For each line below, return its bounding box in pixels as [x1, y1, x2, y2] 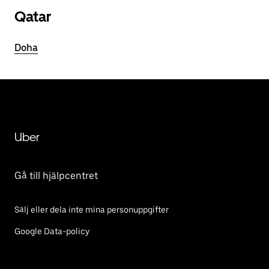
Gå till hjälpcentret [14, 170, 98, 181]
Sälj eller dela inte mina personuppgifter [14, 205, 169, 214]
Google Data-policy [14, 226, 89, 236]
